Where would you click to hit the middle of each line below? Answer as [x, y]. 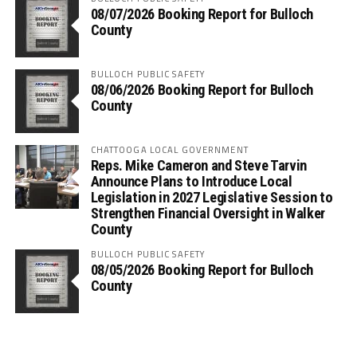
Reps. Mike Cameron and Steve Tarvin [198, 166]
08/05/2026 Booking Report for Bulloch [202, 270]
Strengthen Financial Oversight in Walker [208, 214]
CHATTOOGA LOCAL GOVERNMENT [169, 150]
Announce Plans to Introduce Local [191, 182]
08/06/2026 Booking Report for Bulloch [202, 90]
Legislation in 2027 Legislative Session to [212, 198]
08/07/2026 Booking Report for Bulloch [202, 14]
